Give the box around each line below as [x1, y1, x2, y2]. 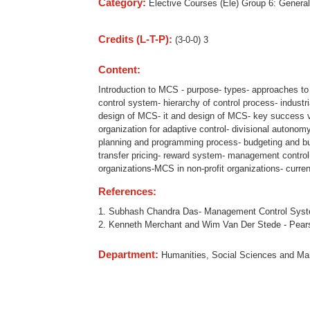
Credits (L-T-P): [98, 33, 175, 46]
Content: [98, 63, 143, 75]
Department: [98, 248, 161, 260]
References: [98, 185, 159, 197]
